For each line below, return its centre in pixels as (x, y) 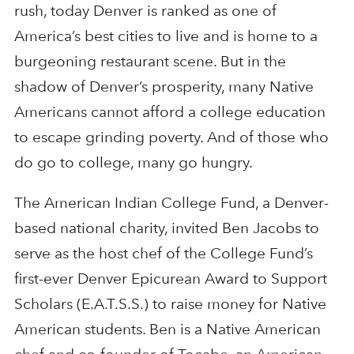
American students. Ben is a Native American (167, 330)
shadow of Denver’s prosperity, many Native (164, 87)
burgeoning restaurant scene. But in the (150, 62)
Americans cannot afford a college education (169, 112)
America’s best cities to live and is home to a (166, 36)
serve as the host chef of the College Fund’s (163, 254)
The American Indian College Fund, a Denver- (171, 203)
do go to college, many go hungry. (133, 163)
